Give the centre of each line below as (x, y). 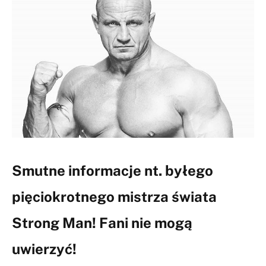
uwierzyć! (44, 248)
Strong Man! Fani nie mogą (102, 222)
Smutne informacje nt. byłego (113, 170)
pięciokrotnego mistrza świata (114, 196)
